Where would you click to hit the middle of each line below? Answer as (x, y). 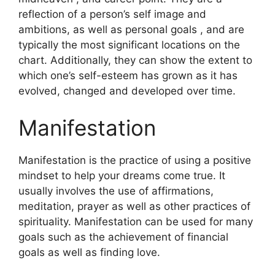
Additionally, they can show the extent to (151, 60)
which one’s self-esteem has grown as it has (128, 76)
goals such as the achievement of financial (123, 237)
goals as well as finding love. (89, 252)
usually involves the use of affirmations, (116, 191)
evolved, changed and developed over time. (127, 91)
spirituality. (45, 221)
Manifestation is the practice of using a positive (135, 160)
